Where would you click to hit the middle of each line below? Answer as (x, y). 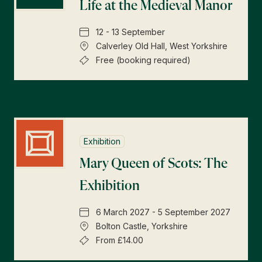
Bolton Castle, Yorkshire (142, 226)
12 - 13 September (130, 32)
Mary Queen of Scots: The (154, 164)
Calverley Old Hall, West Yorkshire (162, 46)
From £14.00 (120, 240)
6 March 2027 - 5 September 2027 (163, 212)
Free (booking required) (143, 60)
